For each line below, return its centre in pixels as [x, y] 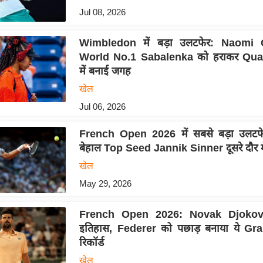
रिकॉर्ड [91, 243]
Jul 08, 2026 [102, 12]
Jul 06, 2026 [102, 107]
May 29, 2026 [105, 184]
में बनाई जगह [105, 71]
